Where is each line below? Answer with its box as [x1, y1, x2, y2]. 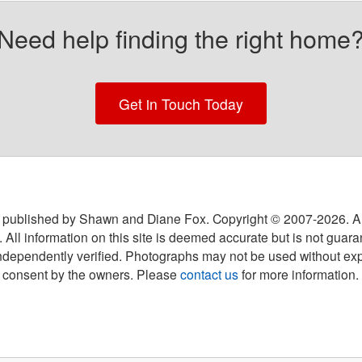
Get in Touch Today [118, 93, 243, 114]
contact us [180, 264, 239, 283]
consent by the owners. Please [2, 264, 181, 283]
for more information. [238, 264, 360, 283]
